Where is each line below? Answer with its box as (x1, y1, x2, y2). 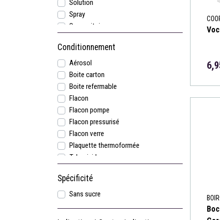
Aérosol (69, 58, 92, 67)
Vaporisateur (69, 165, 106, 173)
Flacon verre (69, 129, 104, 138)
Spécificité (57, 173, 93, 183)
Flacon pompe (69, 106, 110, 114)
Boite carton (69, 70, 105, 79)
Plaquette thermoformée (69, 141, 139, 150)
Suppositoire (69, 22, 106, 30)
